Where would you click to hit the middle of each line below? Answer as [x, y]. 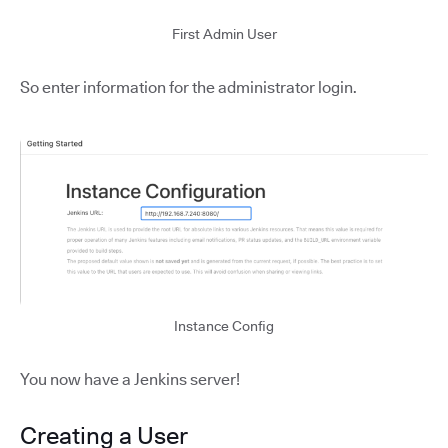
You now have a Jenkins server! [130, 380]
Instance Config [224, 326]
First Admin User [224, 33]
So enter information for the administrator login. [188, 87]
